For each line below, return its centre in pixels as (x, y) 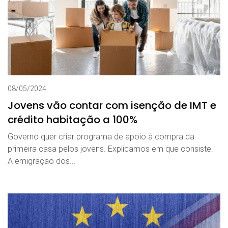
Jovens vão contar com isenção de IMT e (112, 105)
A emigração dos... (42, 161)
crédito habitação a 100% (73, 119)
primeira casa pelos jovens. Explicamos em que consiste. (110, 149)
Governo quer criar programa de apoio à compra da (101, 136)
